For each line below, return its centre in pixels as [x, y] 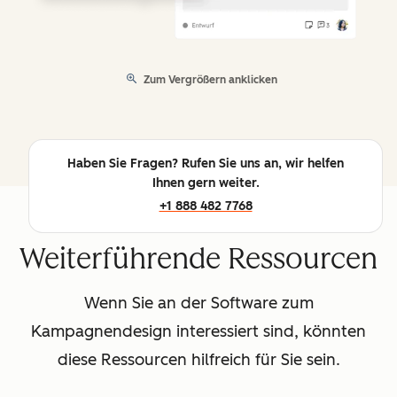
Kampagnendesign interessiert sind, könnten [198, 332]
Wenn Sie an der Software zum [198, 304]
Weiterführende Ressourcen [198, 259]
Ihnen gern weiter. [206, 183]
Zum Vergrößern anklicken [210, 80]
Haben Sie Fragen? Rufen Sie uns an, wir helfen [206, 164]
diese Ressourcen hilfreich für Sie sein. [198, 360]
